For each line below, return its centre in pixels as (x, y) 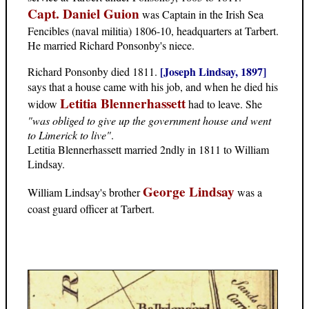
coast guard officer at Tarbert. (91, 209)
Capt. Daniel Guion (83, 14)
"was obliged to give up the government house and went (149, 121)
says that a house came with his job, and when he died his (153, 87)
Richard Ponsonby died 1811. (94, 72)
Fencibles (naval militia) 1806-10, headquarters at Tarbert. (153, 31)
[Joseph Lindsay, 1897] (213, 72)
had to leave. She (224, 104)
